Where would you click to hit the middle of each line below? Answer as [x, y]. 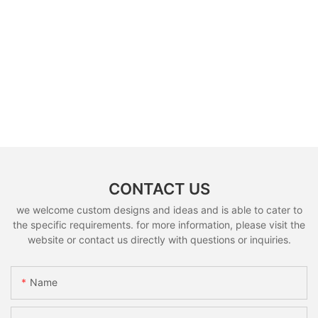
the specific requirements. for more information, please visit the [159, 224]
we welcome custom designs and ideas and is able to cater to [159, 209]
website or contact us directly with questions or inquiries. [159, 239]
